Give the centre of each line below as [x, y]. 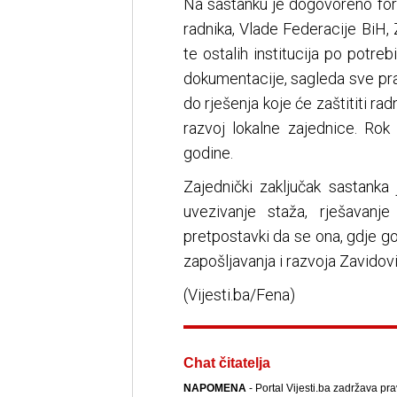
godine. [208, 153]
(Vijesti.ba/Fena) [239, 295]
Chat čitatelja [226, 363]
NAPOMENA [214, 389]
